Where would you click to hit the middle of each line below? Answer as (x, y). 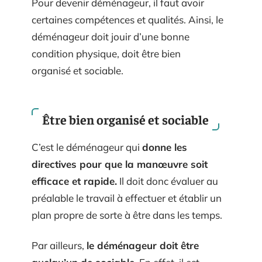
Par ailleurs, (59, 245)
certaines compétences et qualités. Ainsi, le (127, 19)
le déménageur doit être (143, 245)
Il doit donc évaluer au (168, 181)
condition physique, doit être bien (106, 53)
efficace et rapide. (74, 181)
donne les (165, 147)
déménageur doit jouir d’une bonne (111, 36)
